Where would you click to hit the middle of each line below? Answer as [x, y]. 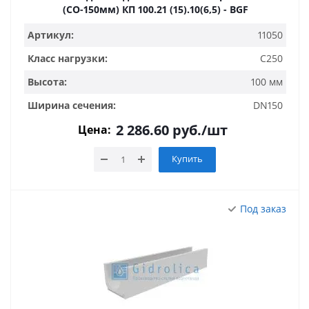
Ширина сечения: [72, 105]
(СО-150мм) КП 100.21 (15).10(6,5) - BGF [185, 9]
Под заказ [263, 209]
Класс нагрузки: [68, 58]
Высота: [47, 82]
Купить [187, 159]
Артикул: [51, 35]
